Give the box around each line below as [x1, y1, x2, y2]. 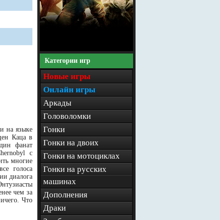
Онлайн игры [43, 85, 95, 94]
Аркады [43, 98, 71, 108]
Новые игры [43, 72, 90, 81]
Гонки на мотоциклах [43, 151, 120, 161]
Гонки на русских [43, 165, 107, 174]
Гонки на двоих [43, 138, 99, 147]
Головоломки [43, 111, 91, 121]
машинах [43, 177, 76, 186]
